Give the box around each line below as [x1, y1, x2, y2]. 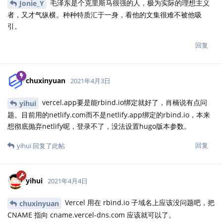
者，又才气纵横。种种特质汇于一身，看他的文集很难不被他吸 [7, 10, 202, 20]
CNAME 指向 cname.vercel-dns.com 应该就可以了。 [7, 210, 175, 220]
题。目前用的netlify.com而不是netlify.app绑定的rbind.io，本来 [7, 110, 210, 120]
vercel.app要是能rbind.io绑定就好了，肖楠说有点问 [40, 98, 207, 108]
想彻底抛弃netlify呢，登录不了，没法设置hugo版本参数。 [7, 121, 191, 131]
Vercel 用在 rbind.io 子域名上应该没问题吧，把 [63, 198, 215, 208]
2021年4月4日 [48, 176, 88, 186]
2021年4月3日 [70, 76, 111, 86]
